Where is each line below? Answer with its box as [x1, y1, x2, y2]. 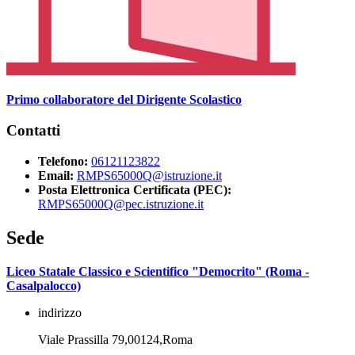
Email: [38, 168, 74, 182]
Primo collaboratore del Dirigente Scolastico [6, 93, 242, 107]
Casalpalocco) [6, 278, 81, 292]
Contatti [6, 122, 60, 139]
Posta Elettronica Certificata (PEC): [38, 182, 231, 197]
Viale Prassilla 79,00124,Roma [38, 332, 193, 346]
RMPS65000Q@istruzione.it [77, 168, 222, 182]
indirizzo [38, 305, 82, 319]
